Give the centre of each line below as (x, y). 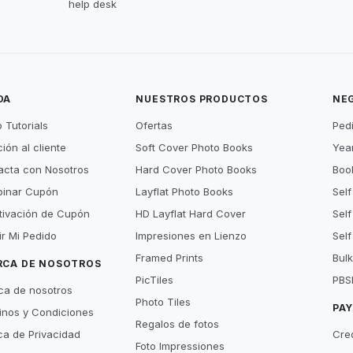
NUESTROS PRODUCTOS (202, 99)
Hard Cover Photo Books (197, 169)
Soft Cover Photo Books (195, 147)
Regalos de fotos (178, 324)
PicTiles (155, 280)
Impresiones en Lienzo (191, 236)
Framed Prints (170, 258)
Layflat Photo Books (185, 191)
